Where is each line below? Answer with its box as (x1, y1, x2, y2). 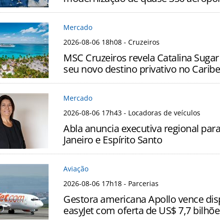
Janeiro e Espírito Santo (63, 133, 162, 147)
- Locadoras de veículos (122, 108, 200, 118)
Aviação (63, 164, 88, 174)
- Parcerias (122, 179, 159, 189)
